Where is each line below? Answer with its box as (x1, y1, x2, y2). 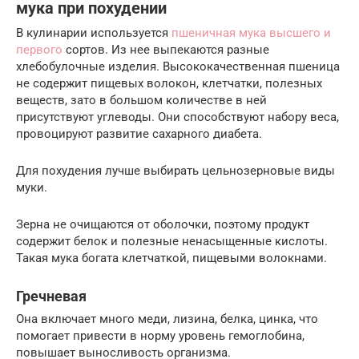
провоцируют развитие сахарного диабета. (16, 126, 262, 141)
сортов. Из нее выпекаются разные (63, 42, 269, 57)
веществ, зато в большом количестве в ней (16, 92, 267, 107)
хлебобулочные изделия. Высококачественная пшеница (16, 58, 340, 74)
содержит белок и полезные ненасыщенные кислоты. (16, 233, 328, 248)
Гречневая (16, 287, 87, 305)
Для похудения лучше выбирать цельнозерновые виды (16, 163, 335, 178)
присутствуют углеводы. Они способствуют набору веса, (16, 109, 339, 124)
